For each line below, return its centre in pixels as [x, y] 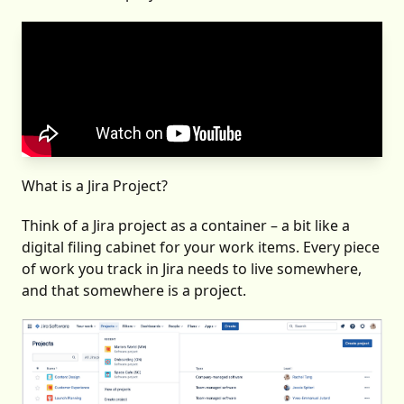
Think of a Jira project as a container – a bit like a [186, 225]
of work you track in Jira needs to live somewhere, [192, 269]
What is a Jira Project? [95, 186]
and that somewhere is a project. [134, 290]
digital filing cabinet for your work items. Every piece [201, 247]
